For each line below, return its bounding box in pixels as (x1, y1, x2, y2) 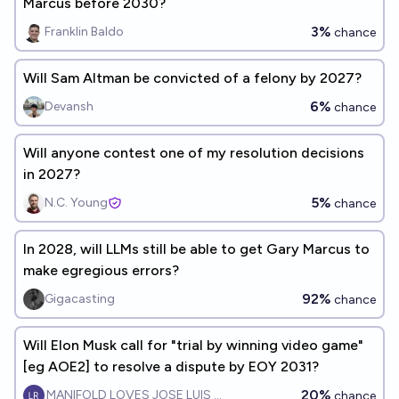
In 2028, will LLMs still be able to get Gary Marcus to (23, 240, 370, 257)
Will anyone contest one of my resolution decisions (23, 144, 364, 161)
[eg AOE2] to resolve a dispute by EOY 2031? (23, 358, 319, 375)
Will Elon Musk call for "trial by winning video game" (23, 337, 363, 354)
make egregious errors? (23, 262, 179, 279)
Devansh (45, 99, 94, 114)
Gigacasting (45, 291, 115, 306)
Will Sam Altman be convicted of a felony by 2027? (23, 69, 362, 86)
